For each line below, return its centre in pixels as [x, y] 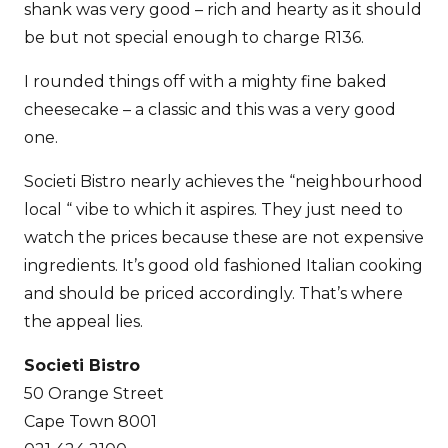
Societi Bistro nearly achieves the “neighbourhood [223, 182]
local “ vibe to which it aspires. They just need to [213, 210]
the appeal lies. [83, 322]
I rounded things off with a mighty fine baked [205, 82]
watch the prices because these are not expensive [224, 238]
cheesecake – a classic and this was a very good [210, 110]
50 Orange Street [94, 394]
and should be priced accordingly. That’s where [213, 294]
